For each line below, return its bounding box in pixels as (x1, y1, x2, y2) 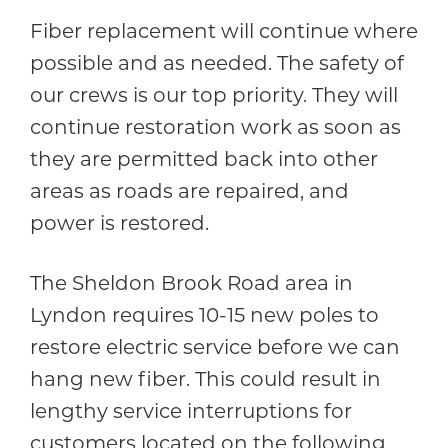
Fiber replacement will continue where (30, 18, 418, 43)
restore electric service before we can (30, 334, 400, 359)
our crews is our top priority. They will (30, 82, 398, 107)
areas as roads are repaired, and (30, 178, 349, 203)
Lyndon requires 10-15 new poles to (30, 302, 379, 327)
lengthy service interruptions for (30, 398, 352, 423)
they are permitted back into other (30, 146, 378, 171)
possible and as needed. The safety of (30, 50, 404, 75)
